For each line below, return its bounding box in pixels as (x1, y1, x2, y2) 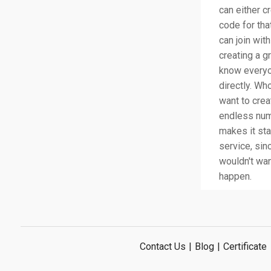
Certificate (223, 240, 267, 252)
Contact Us (139, 240, 186, 252)
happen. (218, 170, 252, 182)
